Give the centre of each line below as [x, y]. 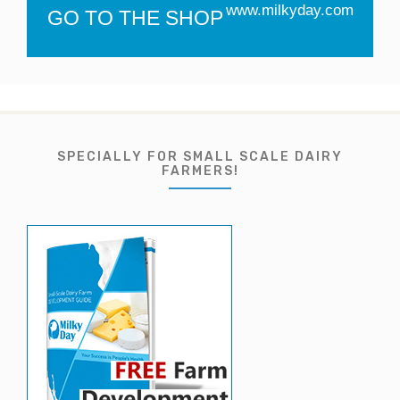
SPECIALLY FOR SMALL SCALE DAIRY [200, 157]
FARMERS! [200, 171]
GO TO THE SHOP [135, 18]
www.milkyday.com [289, 10]
